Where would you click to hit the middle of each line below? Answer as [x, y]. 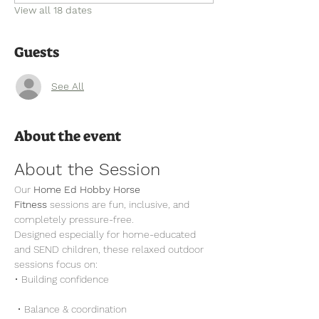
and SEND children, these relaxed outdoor [110, 249]
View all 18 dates [53, 10]
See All [68, 87]
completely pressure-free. [74, 219]
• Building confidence [62, 279]
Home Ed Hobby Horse [88, 189]
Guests [37, 52]
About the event [68, 136]
